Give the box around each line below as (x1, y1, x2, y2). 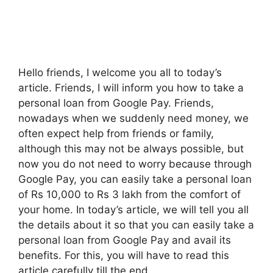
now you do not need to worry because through (18, 158, 252, 171)
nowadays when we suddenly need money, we (18, 112, 249, 125)
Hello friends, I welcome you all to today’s (18, 66, 222, 79)
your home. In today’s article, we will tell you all (18, 204, 249, 216)
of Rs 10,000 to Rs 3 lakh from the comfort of (18, 188, 241, 201)
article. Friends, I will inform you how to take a (18, 82, 244, 94)
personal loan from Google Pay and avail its (18, 234, 231, 247)
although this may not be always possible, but (18, 143, 244, 155)
